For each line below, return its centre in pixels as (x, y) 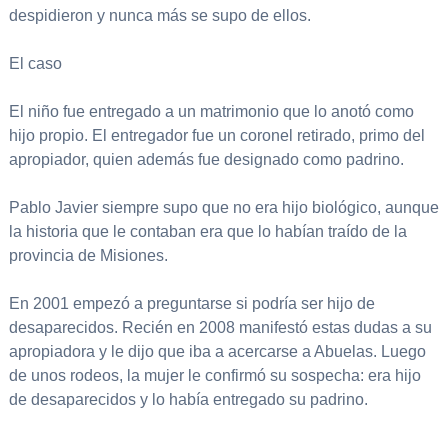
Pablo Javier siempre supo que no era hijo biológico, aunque (223, 208)
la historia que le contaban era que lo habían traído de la (207, 232)
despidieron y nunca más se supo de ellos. (159, 16)
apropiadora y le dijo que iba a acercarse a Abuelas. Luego (217, 352)
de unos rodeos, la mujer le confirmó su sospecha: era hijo (214, 376)
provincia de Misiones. (88, 256)
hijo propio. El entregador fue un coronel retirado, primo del (216, 136)
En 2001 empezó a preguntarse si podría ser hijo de (191, 304)
